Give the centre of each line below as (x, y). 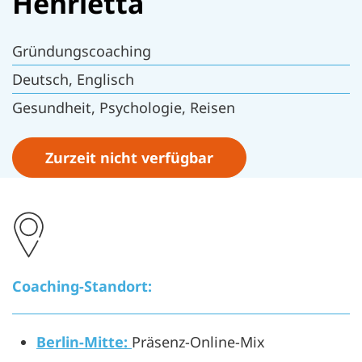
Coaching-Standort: (82, 286)
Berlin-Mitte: (82, 342)
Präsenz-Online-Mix (198, 342)
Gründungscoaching (82, 51)
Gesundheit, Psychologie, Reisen (124, 107)
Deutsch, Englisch (73, 79)
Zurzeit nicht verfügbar (129, 158)
